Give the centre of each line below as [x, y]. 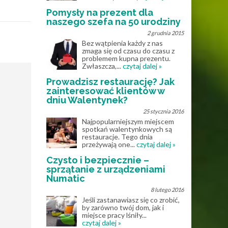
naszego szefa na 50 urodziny [113, 22]
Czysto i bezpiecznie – [98, 160]
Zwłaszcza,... [102, 66]
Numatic [66, 178]
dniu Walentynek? [87, 100]
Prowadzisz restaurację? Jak [110, 82]
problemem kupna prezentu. [126, 58]
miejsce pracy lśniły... [114, 215]
